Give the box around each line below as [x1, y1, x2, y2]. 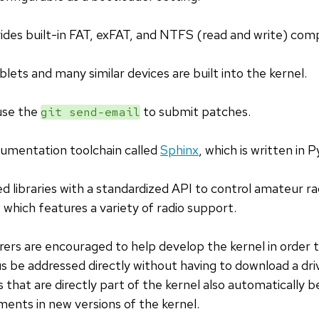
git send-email [41, 105, 140, 120]
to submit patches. [140, 103, 251, 120]
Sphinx [160, 142, 199, 159]
